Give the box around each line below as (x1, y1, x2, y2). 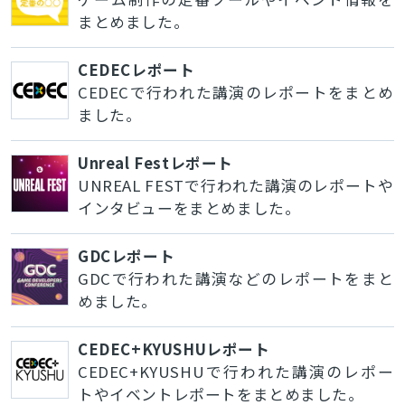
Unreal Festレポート (77, 151, 233, 174)
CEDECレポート (77, 58, 195, 80)
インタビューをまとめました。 (77, 196, 301, 219)
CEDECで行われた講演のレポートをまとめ (77, 80, 394, 103)
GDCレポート (77, 244, 175, 267)
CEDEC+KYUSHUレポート (77, 337, 270, 360)
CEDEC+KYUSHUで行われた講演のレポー (77, 360, 394, 382)
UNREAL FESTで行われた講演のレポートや (77, 174, 394, 196)
